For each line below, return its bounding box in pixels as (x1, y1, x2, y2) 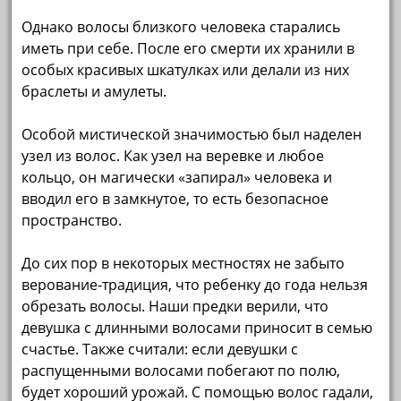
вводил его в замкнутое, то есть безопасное (21, 188, 329, 209)
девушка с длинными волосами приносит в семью (21, 317, 373, 337)
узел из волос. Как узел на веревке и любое (21, 145, 325, 166)
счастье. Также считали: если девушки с (21, 338, 299, 359)
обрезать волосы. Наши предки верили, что (21, 295, 329, 316)
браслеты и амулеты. (21, 81, 167, 101)
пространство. (21, 209, 123, 230)
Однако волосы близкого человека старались (21, 16, 341, 37)
